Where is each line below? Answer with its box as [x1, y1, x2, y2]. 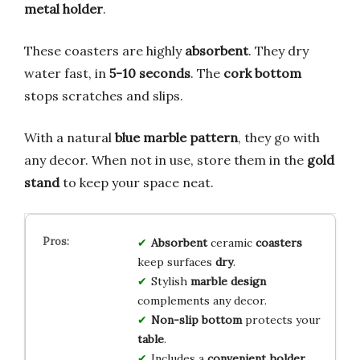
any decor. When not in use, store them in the [24, 151, 307, 168]
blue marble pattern [115, 129, 238, 145]
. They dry [248, 42, 309, 59]
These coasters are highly [24, 42, 185, 59]
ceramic [207, 235, 256, 250]
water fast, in [24, 64, 109, 81]
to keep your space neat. [59, 174, 214, 190]
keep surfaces [137, 254, 215, 269]
